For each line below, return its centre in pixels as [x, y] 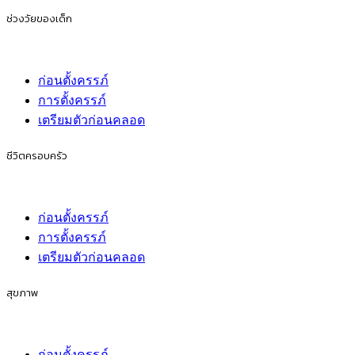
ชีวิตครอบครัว [37, 155]
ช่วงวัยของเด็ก [39, 18]
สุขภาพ [23, 293]
